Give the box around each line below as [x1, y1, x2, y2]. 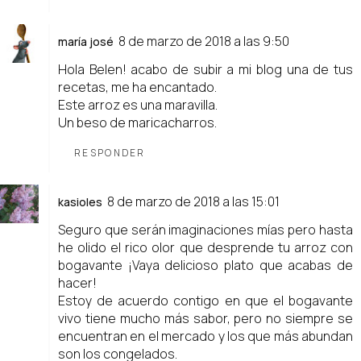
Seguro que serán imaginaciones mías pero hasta [58, 220, 353, 239]
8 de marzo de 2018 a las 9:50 [118, 31, 289, 50]
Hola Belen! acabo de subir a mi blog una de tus [58, 60, 353, 78]
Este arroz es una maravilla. [58, 95, 218, 114]
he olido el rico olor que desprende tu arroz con [58, 238, 353, 256]
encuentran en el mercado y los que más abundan [58, 326, 353, 345]
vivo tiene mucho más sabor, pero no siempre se [58, 309, 353, 327]
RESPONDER [74, 146, 146, 159]
